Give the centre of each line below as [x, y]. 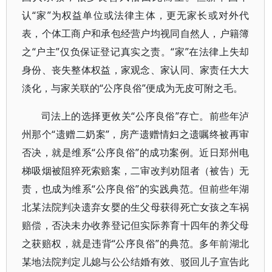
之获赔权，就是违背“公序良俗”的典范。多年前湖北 [136, 243]
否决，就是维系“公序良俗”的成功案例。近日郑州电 [136, 152]
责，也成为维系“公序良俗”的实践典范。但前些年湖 [136, 189]
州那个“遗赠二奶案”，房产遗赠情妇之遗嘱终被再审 [136, 134]
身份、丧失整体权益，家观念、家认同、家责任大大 [136, 70]
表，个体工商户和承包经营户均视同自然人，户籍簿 [136, 33]
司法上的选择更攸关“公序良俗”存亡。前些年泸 [145, 116]
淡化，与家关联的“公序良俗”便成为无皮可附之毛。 [132, 88]
